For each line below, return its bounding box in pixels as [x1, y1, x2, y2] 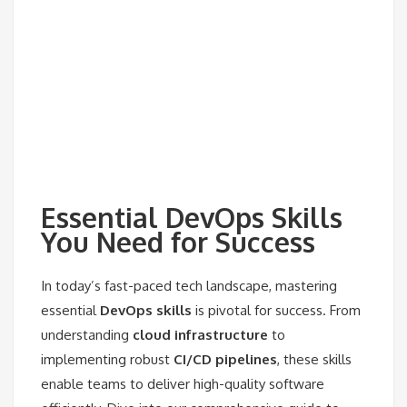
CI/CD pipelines [174, 350, 277, 368]
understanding [41, 325, 133, 343]
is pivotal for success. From [192, 301, 361, 319]
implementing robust [41, 350, 174, 368]
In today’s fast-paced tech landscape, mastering [41, 276, 337, 294]
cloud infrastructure [133, 325, 268, 343]
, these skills [277, 350, 352, 368]
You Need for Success [41, 224, 315, 260]
